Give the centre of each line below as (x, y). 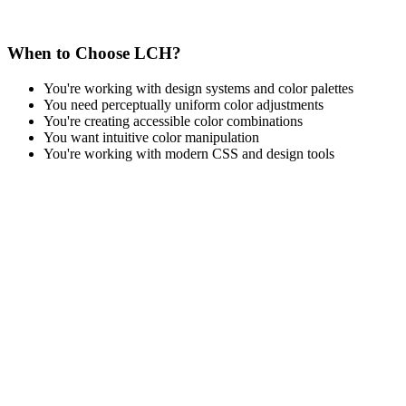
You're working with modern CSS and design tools (189, 153)
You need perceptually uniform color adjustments (184, 104)
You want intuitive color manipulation (151, 137)
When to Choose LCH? (94, 53)
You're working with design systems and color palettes (198, 88)
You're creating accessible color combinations (173, 121)
